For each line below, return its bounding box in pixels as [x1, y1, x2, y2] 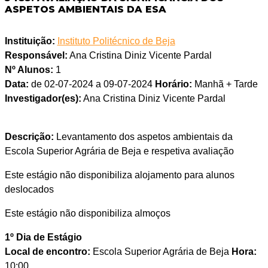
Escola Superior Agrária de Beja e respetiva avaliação [4, 146, 234, 157]
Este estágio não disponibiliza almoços [4, 208, 170, 219]
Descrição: [4, 132, 54, 142]
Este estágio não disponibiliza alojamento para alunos [4, 170, 234, 181]
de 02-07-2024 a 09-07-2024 [28, 79, 155, 90]
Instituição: [4, 36, 55, 47]
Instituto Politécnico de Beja [57, 36, 175, 47]
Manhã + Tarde [191, 79, 258, 90]
